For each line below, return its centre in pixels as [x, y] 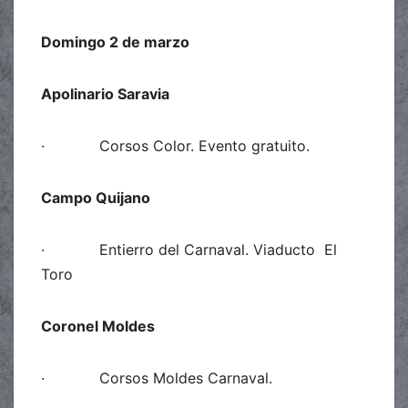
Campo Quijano [96, 197]
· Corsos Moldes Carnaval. [157, 377]
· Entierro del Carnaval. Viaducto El [189, 249]
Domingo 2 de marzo [115, 41]
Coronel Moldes [98, 326]
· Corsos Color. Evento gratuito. [175, 145]
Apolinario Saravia [105, 93]
